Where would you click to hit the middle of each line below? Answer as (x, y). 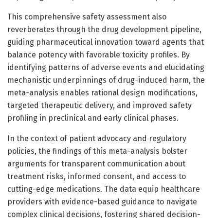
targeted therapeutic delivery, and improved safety (100, 105)
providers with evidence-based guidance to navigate (102, 201)
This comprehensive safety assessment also (87, 17)
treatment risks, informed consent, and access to (97, 176)
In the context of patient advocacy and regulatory (97, 138)
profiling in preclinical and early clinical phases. (93, 118)
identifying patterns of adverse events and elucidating (106, 67)
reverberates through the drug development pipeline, (104, 29)
